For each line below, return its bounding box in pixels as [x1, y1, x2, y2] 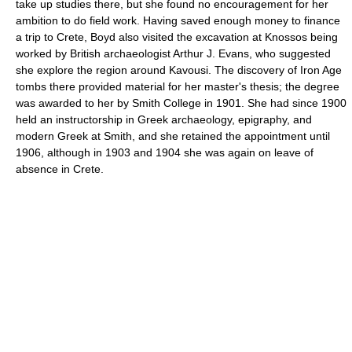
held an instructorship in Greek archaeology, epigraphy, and [16, 113, 312, 126]
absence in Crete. [16, 163, 104, 175]
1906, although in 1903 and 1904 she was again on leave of [16, 146, 313, 159]
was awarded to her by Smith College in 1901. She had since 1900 [16, 97, 346, 109]
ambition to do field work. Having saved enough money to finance [16, 14, 340, 27]
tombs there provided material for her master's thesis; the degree [16, 80, 339, 93]
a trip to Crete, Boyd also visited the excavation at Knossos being [16, 31, 338, 43]
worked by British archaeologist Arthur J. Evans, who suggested [16, 47, 331, 60]
